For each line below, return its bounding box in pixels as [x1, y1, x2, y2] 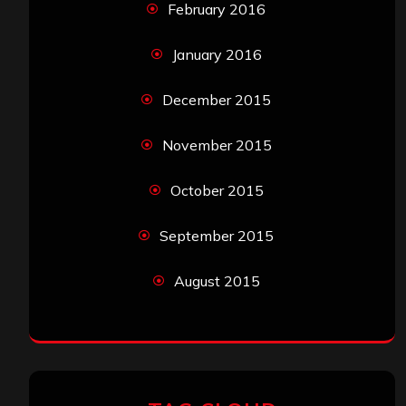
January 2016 [171, 45, 262, 64]
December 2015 [162, 91, 271, 110]
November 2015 [161, 136, 272, 155]
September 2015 [159, 227, 274, 246]
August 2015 [173, 272, 260, 291]
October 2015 [169, 181, 264, 200]
